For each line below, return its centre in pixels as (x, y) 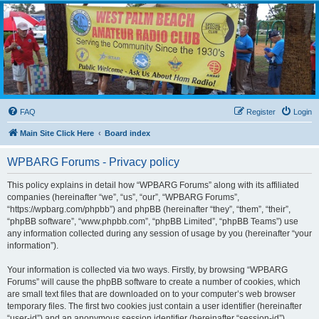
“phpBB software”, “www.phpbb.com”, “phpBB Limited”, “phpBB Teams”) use (153, 222)
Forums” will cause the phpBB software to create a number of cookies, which (154, 282)
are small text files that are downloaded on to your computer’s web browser (151, 294)
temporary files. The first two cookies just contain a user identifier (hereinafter (155, 307)
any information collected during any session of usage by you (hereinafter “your (159, 234)
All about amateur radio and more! (62, 36)
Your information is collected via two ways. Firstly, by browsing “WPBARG (147, 270)
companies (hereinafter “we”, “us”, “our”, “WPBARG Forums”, (123, 198)
